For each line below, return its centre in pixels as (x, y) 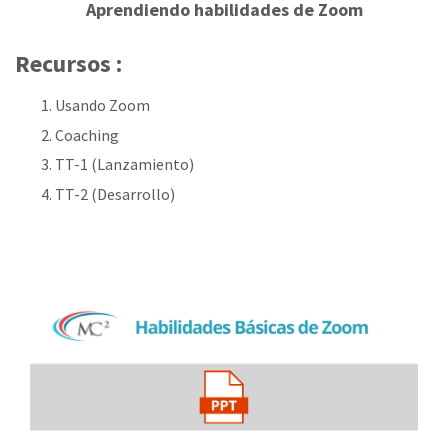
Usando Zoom (102, 105)
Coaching (87, 134)
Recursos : (68, 64)
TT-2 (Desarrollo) (115, 193)
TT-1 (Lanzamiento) (124, 164)
